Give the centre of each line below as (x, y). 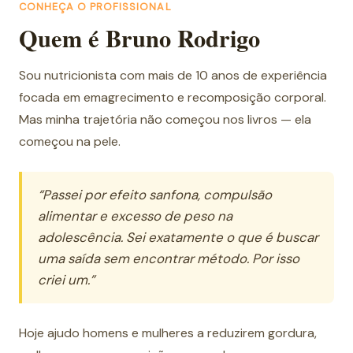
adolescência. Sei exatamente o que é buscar (178, 238)
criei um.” (66, 280)
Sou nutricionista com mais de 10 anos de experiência (173, 76)
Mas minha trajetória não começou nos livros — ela (165, 120)
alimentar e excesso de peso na (135, 216)
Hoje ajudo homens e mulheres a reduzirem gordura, (168, 333)
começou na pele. (70, 142)
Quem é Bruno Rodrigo (139, 38)
